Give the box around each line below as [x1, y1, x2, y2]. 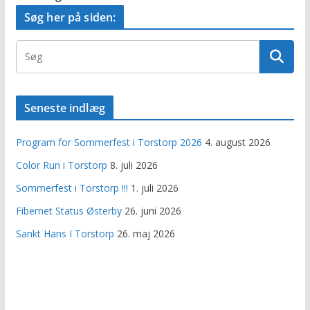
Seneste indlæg [24, 100, 105, 116]
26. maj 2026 [116, 227, 175, 241]
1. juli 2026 [130, 181, 179, 195]
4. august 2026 [204, 136, 271, 149]
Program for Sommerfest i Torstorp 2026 [15, 136, 202, 149]
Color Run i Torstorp [15, 158, 107, 172]
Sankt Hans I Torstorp [15, 227, 114, 241]
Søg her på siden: [24, 10, 116, 26]
